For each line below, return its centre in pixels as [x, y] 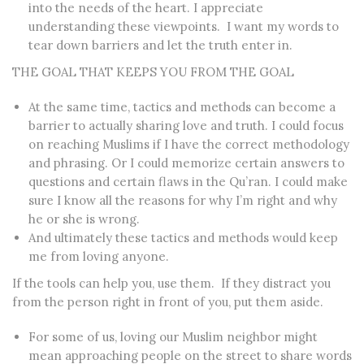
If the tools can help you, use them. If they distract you [171, 283]
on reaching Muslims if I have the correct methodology [189, 144]
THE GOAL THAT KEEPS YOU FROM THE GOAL [153, 72]
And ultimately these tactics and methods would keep [183, 238]
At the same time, [81, 107]
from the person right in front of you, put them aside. [168, 302]
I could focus [306, 126]
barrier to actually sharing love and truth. [148, 126]
